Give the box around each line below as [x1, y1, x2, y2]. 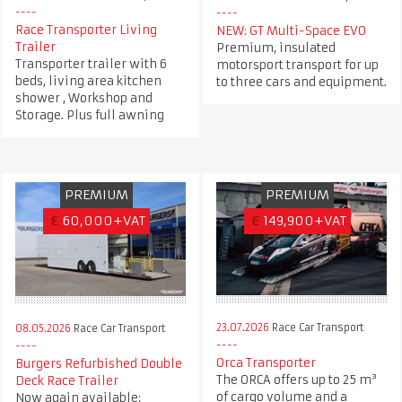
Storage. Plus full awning [14, 107, 164, 123]
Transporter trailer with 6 [14, 56, 167, 72]
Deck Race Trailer [14, 372, 118, 389]
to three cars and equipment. [215, 74, 387, 90]
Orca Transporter [215, 354, 316, 371]
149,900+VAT [262, 212, 346, 229]
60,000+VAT [61, 212, 145, 229]
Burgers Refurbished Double [14, 355, 182, 371]
